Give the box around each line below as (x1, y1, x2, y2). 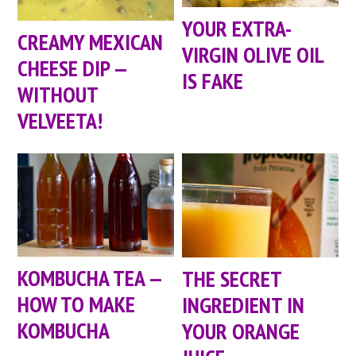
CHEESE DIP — (17, 53, 127, 83)
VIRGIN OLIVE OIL (182, 39, 324, 69)
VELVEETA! (17, 106, 103, 136)
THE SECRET (182, 263, 282, 293)
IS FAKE (182, 65, 244, 95)
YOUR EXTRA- (182, 13, 292, 43)
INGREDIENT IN (182, 289, 305, 319)
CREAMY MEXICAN (17, 27, 164, 57)
